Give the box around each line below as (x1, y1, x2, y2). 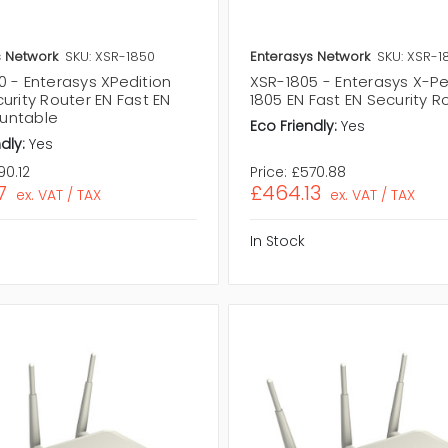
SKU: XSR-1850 (64, 47, 155, 67)
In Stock (249, 231, 305, 252)
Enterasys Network (249, 47, 370, 67)
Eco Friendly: (249, 116, 337, 137)
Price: (249, 162, 287, 183)
